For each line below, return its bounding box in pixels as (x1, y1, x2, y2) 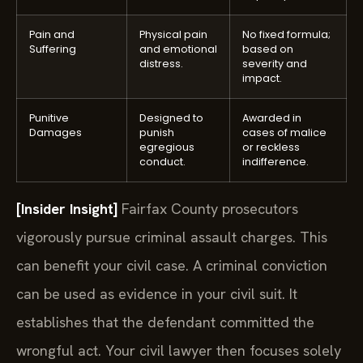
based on (242, 41, 293, 56)
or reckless (242, 139, 300, 154)
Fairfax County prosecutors (117, 199, 298, 218)
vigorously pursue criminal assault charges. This (16, 227, 327, 246)
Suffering (29, 41, 76, 56)
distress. (139, 56, 183, 70)
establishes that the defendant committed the (16, 312, 314, 331)
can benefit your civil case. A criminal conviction (16, 255, 327, 275)
